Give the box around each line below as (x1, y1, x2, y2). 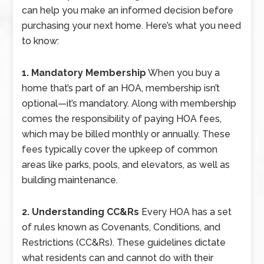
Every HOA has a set (139, 206, 232, 218)
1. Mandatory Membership (22, 67, 147, 79)
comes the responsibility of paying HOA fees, (22, 113, 222, 125)
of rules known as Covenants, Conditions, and (22, 222, 221, 233)
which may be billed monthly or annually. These (22, 128, 231, 140)
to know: (22, 35, 60, 47)
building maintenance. (22, 174, 118, 186)
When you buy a (146, 67, 220, 79)
